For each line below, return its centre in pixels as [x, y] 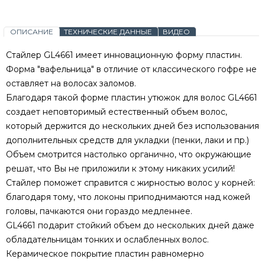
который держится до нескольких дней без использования [132, 126]
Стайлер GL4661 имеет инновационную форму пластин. [124, 55]
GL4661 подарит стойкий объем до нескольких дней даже [130, 226]
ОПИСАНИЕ [32, 32]
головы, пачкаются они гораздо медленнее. [99, 211]
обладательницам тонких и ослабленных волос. [109, 240]
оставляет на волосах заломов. [71, 84]
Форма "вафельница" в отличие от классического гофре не [131, 70]
